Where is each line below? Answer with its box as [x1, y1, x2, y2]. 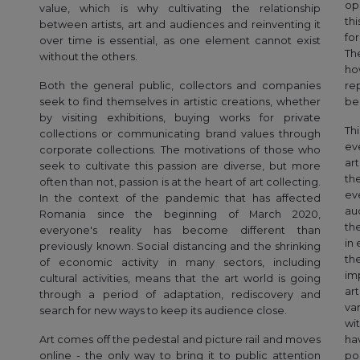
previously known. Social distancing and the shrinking [39, 240, 321, 253]
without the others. [39, 51, 137, 63]
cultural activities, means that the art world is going [39, 272, 321, 285]
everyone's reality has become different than [39, 224, 321, 237]
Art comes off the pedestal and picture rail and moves [39, 333, 321, 346]
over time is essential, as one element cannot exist [39, 35, 321, 47]
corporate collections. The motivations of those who [39, 144, 321, 157]
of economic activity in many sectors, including [39, 256, 321, 269]
